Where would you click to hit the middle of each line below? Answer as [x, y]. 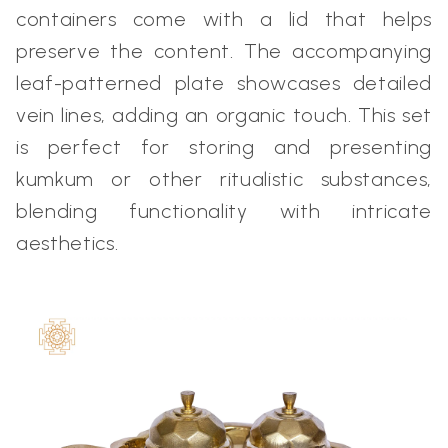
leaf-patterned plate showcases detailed [224, 83]
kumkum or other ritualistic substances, [224, 179]
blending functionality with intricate [224, 211]
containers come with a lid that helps [224, 19]
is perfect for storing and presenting [224, 147]
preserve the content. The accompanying [224, 51]
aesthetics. [67, 243]
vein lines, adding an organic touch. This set [224, 115]
